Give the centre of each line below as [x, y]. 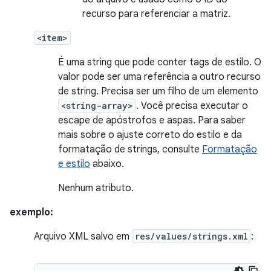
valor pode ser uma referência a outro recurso [159, 77]
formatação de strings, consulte [130, 149]
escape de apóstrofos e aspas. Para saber [152, 120]
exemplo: [31, 212]
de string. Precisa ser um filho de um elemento [158, 91]
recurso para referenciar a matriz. [156, 14]
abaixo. [107, 164]
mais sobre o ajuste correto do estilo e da [150, 135]
